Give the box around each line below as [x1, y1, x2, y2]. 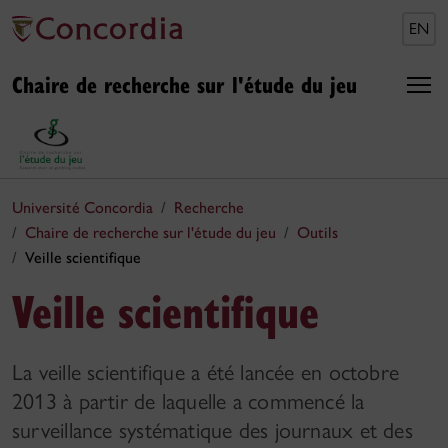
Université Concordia [12, 197, 153, 217]
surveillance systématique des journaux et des [12, 416, 413, 444]
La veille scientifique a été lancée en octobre [12, 358, 400, 386]
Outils [297, 222, 338, 242]
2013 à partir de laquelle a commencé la [12, 387, 365, 415]
